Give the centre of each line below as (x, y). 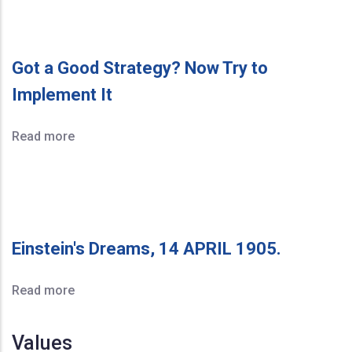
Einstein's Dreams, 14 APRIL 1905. (147, 249)
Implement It (62, 95)
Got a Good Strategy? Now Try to (140, 68)
